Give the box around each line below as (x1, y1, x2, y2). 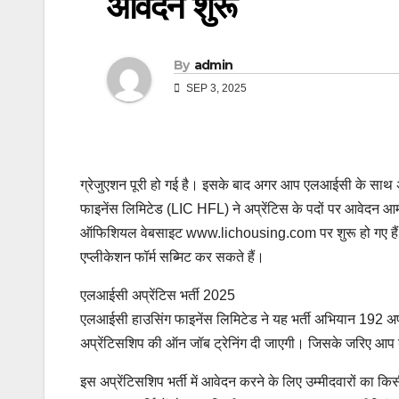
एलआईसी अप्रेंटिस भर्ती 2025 (80, 288, 235, 304)
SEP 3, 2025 (183, 82, 247, 95)
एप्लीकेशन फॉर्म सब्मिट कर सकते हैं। (80, 249, 265, 265)
